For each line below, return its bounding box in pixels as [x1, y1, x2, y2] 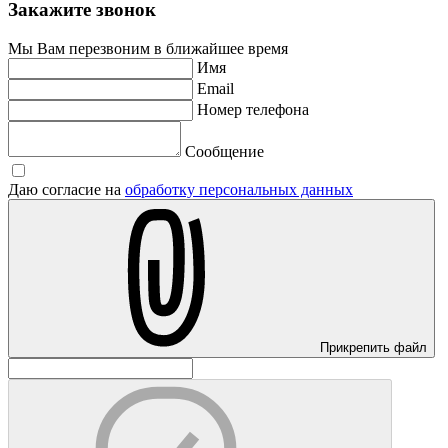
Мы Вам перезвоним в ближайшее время [8, 40, 288, 58]
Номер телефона [197, 101, 309, 119]
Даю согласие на [8, 181, 125, 199]
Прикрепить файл [320, 340, 427, 356]
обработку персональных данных [125, 181, 353, 199]
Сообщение [185, 143, 264, 161]
